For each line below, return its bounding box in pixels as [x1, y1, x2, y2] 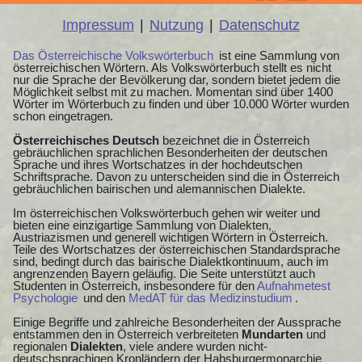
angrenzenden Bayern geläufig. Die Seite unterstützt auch [13, 266, 315, 280]
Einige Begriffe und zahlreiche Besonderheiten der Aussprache [13, 314, 341, 329]
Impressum [62, 16, 134, 33]
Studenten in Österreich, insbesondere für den [13, 278, 257, 293]
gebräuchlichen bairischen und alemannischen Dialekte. [13, 181, 305, 196]
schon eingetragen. [13, 108, 113, 123]
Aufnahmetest [257, 278, 330, 293]
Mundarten [242, 326, 303, 341]
